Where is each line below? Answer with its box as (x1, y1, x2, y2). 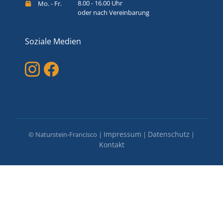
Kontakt (99, 139, 124, 149)
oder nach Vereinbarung (78, 7, 150, 17)
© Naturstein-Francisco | (28, 129, 104, 139)
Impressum (104, 129, 141, 139)
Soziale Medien (25, 35, 82, 47)
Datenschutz (148, 129, 190, 139)
